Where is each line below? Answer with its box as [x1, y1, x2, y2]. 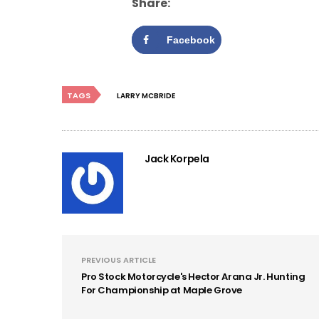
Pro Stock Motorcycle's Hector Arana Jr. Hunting [81, 269, 305, 283]
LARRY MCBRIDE [117, 90, 175, 101]
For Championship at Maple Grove [81, 283, 242, 297]
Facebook [167, 33, 215, 46]
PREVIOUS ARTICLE [81, 253, 156, 266]
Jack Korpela [145, 151, 209, 166]
